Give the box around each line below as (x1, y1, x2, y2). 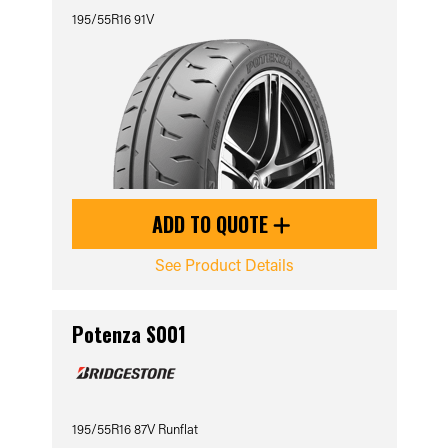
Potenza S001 (71, 319, 186, 349)
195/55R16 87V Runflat (71, 420, 198, 437)
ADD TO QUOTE (152, 209, 273, 239)
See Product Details (154, 254, 294, 275)
